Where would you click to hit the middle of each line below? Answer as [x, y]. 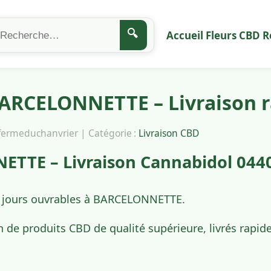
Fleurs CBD [233, 35]
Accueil [185, 35]
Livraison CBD [169, 133]
